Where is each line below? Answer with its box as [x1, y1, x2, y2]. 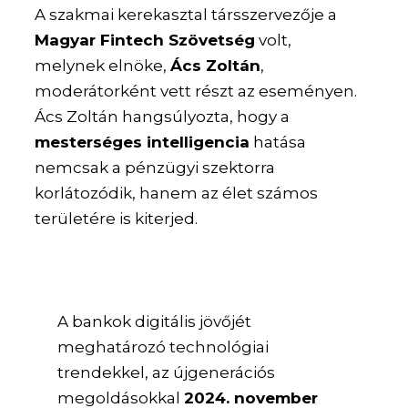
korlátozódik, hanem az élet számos [35, 183, 319, 202]
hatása [250, 132, 307, 151]
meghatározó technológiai [57, 337, 270, 356]
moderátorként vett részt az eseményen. [35, 81, 358, 100]
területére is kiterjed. [35, 209, 199, 228]
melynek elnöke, [35, 56, 171, 75]
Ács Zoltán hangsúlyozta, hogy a [35, 107, 291, 126]
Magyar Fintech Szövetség [35, 30, 256, 49]
